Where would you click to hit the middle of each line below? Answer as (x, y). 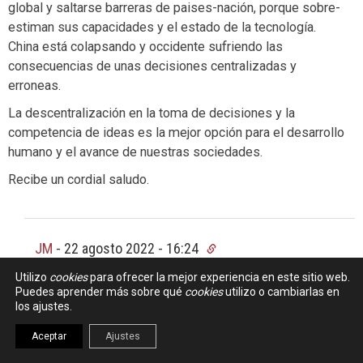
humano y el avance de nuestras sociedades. (135, 152)
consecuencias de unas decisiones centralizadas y (152, 66)
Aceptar (49, 336)
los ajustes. (44, 306)
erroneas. (34, 85)
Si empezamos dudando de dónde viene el (157, 280)
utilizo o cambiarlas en (281, 292)
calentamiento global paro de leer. (130, 299)
